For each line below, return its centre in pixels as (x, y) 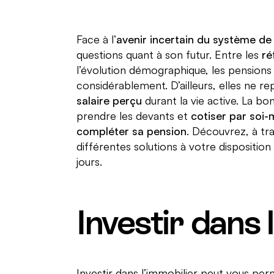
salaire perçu (109, 100)
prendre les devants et (133, 115)
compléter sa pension (131, 131)
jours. (89, 161)
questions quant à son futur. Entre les (169, 54)
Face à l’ (96, 39)
